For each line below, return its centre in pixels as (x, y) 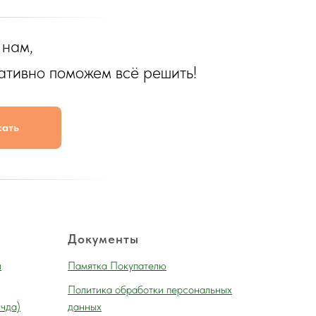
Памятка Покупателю (117, 265)
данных (85, 306)
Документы (103, 238)
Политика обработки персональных (150, 289)
